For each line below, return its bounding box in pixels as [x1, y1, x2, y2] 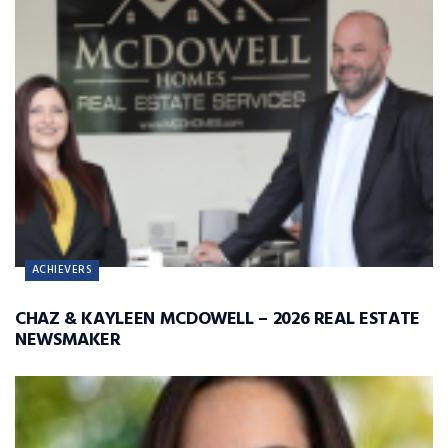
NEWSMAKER [15, 326, 121, 356]
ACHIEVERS [32, 261, 92, 280]
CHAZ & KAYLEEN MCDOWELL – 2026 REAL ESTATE [15, 305, 420, 335]
